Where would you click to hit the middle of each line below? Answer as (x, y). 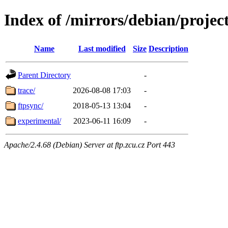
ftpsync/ (31, 105)
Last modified (102, 48)
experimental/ (39, 121)
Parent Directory (44, 75)
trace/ (26, 90)
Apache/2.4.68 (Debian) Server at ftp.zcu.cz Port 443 (90, 145)
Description (168, 48)
